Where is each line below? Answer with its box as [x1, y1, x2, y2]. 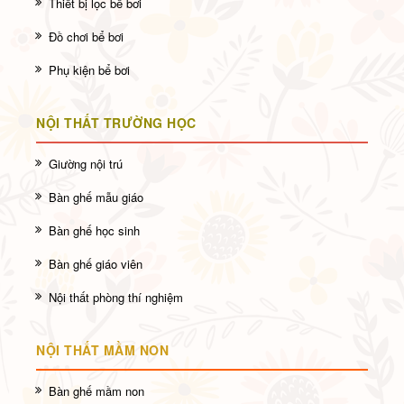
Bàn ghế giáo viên [49, 254, 142, 272]
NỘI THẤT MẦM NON [36, 340, 169, 359]
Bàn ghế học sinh [49, 221, 140, 239]
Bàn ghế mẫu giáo [49, 188, 143, 206]
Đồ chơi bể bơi [49, 27, 124, 45]
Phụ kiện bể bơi [49, 60, 130, 78]
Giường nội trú [49, 154, 123, 172]
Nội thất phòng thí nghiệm [49, 288, 183, 306]
